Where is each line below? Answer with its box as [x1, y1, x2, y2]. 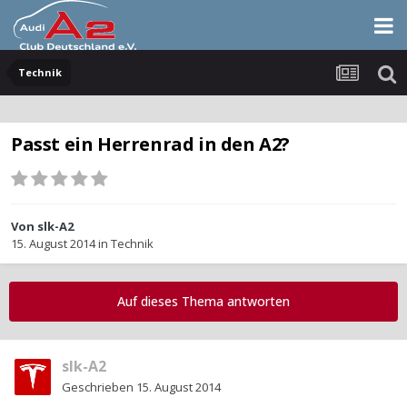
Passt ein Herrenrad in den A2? [11, 132, 290, 157]
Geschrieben [62, 379, 136, 396]
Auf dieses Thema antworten [117, 293, 290, 311]
